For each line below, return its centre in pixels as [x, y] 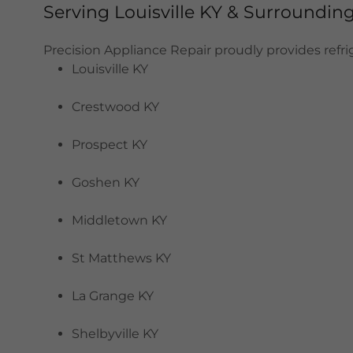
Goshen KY [106, 182]
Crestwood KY [116, 107]
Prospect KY [110, 145]
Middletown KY [120, 220]
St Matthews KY [122, 258]
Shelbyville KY [115, 334]
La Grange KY [113, 296]
